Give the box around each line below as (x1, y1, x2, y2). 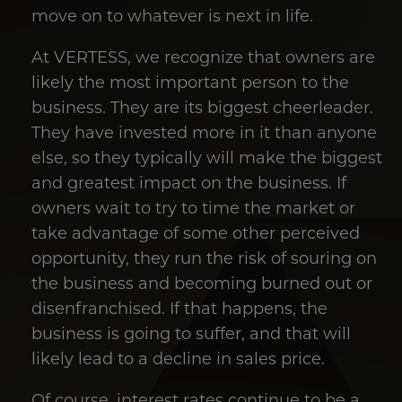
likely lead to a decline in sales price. (31, 347, 325, 370)
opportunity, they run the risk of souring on (31, 247, 377, 269)
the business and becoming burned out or (31, 272, 372, 294)
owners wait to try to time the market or (31, 197, 355, 219)
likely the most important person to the (31, 71, 349, 93)
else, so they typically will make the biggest (31, 146, 382, 169)
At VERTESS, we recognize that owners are (31, 46, 375, 68)
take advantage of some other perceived (31, 222, 360, 244)
